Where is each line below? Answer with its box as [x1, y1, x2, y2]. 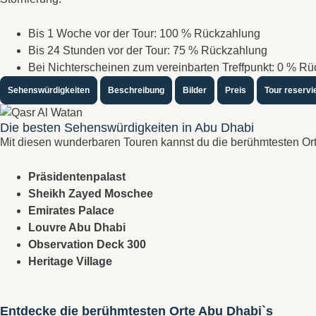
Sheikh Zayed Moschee [28, 188, 153, 200]
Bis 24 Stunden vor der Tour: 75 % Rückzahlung [28, 44, 267, 56]
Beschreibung [108, 85, 164, 95]
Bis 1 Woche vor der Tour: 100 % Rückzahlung [28, 28, 260, 39]
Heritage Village [28, 255, 112, 267]
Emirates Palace [28, 205, 114, 217]
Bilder [183, 85, 207, 95]
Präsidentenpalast [28, 171, 126, 183]
